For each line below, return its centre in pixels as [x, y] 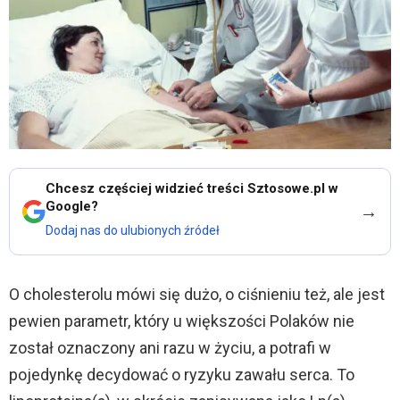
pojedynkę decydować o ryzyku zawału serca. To [182, 375]
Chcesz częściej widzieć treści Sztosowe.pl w [192, 189]
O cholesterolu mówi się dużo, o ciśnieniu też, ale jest [197, 295]
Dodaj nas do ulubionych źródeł [133, 231]
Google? [72, 207]
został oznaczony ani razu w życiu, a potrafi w [170, 348]
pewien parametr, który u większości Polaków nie [182, 321]
